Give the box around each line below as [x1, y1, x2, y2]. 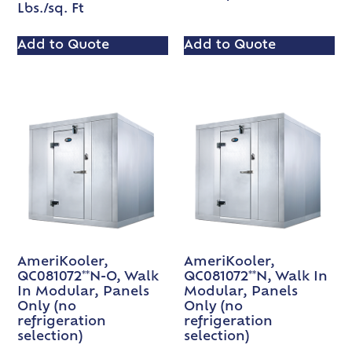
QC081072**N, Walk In [184, 271, 328, 284]
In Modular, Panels [17, 286, 150, 299]
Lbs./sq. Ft [17, 2, 85, 16]
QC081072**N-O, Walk [17, 271, 159, 284]
